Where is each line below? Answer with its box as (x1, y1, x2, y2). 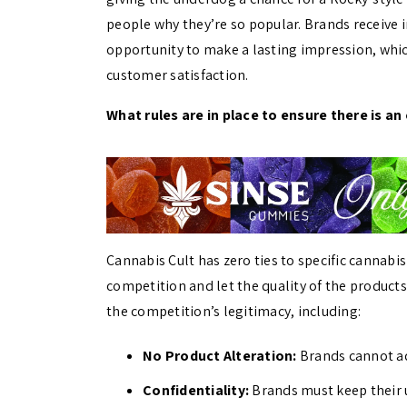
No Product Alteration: (143, 346, 297, 366)
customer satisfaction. (106, 65, 249, 85)
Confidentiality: (143, 381, 249, 401)
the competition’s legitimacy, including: (106, 302, 361, 322)
